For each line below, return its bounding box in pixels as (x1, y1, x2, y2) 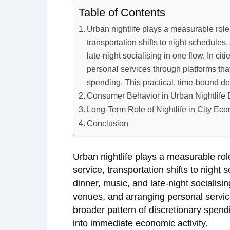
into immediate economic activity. (73, 218, 208, 228)
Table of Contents (79, 6, 165, 19)
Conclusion (87, 119, 129, 128)
